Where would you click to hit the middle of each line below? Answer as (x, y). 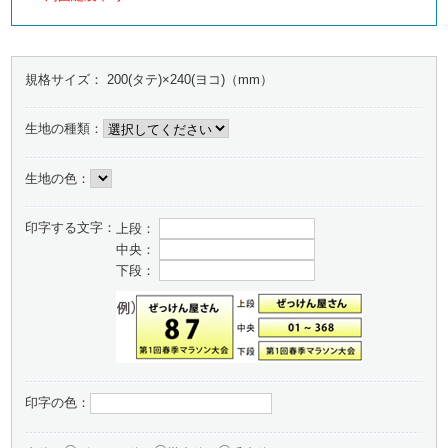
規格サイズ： (65, 79)
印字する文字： (70, 227)
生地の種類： (63, 128)
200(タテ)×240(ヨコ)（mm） (189, 79)
